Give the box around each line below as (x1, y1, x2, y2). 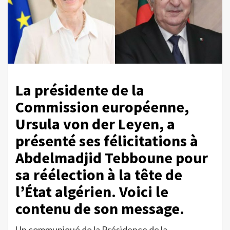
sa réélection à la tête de (15, 165, 182, 185)
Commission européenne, (15, 97, 189, 117)
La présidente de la (15, 80, 144, 100)
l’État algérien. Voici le (15, 182, 168, 202)
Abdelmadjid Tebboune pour (15, 148, 208, 168)
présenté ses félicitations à (15, 131, 198, 151)
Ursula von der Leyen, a (15, 114, 175, 134)
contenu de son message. (15, 199, 184, 219)
